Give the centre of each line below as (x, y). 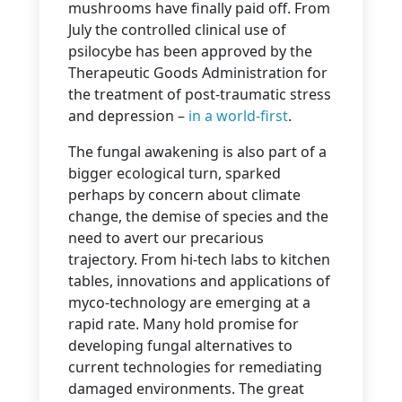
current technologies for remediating (195, 367)
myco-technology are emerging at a (189, 303)
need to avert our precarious (166, 238)
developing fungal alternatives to (180, 346)
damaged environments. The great (186, 389)
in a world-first (238, 116)
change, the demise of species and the (198, 217)
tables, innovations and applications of (199, 281)
